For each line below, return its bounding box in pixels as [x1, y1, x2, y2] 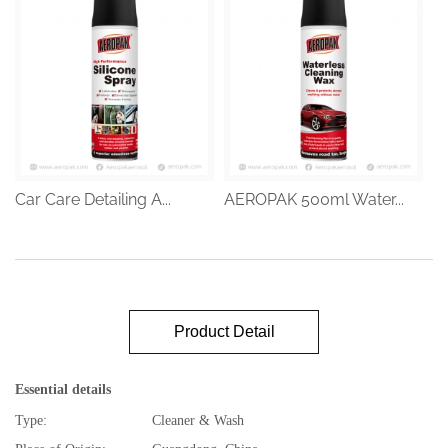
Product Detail [173, 322, 275, 340]
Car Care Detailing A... [15, 189, 171, 209]
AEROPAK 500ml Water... [224, 189, 404, 209]
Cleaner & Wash [152, 412, 244, 428]
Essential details [15, 381, 111, 397]
